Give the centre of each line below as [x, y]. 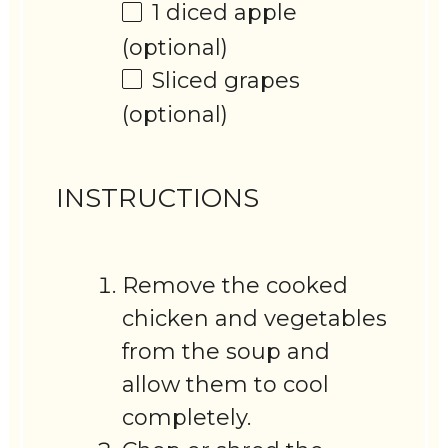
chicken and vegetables [255, 319]
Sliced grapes [226, 80]
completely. [187, 418]
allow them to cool [226, 385]
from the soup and [226, 352]
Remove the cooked [235, 286]
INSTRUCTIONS [158, 197]
